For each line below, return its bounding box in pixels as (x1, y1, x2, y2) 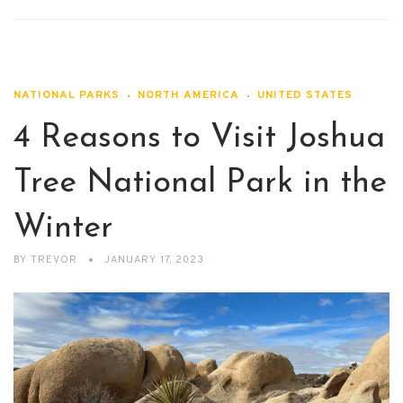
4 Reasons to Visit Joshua (13, 121, 385, 155)
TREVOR (27, 253, 81, 266)
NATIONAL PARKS (13, 87, 120, 103)
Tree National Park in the (13, 166, 387, 200)
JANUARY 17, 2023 (104, 253, 204, 266)
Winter (13, 211, 113, 245)
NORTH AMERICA (138, 87, 239, 103)
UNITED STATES (257, 87, 353, 103)
